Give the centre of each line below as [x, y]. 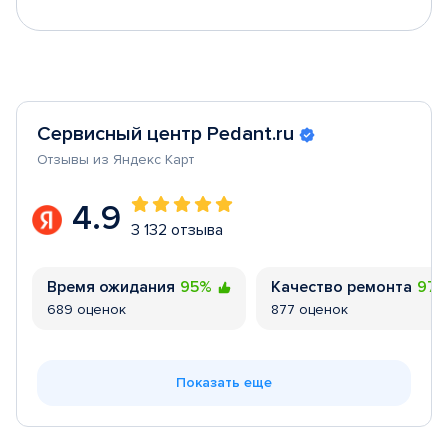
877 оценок [309, 309]
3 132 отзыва [177, 230]
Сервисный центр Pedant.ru [165, 134]
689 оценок [86, 309]
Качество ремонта [341, 287]
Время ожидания [111, 287]
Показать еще [224, 382]
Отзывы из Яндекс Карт [115, 159]
